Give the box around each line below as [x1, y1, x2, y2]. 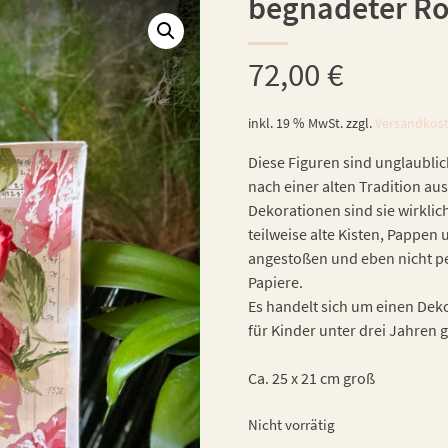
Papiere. [248, 271, 303, 292]
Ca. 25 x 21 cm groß [248, 367, 375, 388]
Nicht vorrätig [248, 415, 335, 434]
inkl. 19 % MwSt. [248, 113, 343, 132]
